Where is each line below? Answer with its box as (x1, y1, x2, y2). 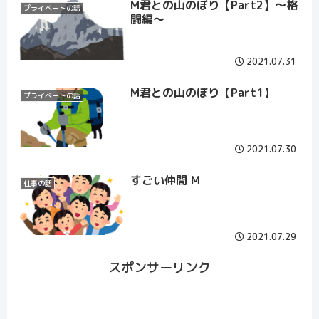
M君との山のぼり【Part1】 (130, 84, 275, 100)
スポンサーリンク (108, 258, 211, 276)
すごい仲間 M (130, 172, 200, 188)
